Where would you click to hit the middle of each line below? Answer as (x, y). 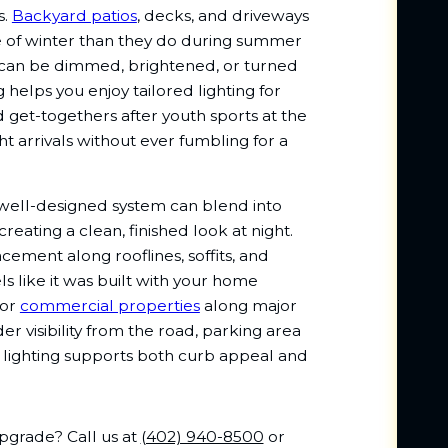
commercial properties (109, 306)
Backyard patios (74, 15)
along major (248, 306)
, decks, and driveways (222, 15)
